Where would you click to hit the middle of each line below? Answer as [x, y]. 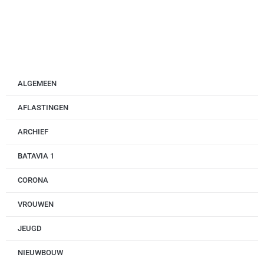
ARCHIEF [33, 132]
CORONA [33, 180]
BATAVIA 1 [36, 156]
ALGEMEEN [37, 84]
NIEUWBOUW [40, 253]
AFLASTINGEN [43, 108]
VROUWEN [36, 204]
